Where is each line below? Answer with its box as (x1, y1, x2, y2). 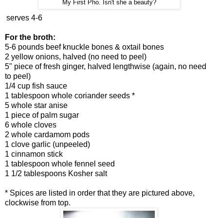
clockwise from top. (5, 198, 71, 207)
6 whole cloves (5, 120, 56, 129)
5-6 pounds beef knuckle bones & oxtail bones (5, 42, 164, 51)
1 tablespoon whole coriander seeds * (5, 91, 135, 100)
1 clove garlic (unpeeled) (5, 140, 90, 148)
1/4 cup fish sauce (5, 81, 67, 90)
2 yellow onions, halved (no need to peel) (5, 52, 146, 61)
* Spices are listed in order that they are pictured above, (5, 188, 195, 197)
